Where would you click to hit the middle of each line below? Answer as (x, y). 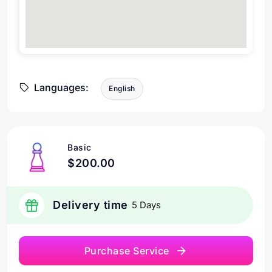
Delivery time (90, 205)
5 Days (146, 205)
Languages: (61, 87)
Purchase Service (127, 251)
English (122, 88)
